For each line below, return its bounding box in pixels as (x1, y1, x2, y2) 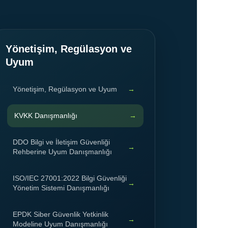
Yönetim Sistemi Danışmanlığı (13, 184, 109, 192)
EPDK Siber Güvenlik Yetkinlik (13, 210, 108, 219)
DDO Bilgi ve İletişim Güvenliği (13, 138, 110, 147)
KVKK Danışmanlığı (14, 111, 77, 120)
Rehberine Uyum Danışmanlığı (13, 148, 112, 156)
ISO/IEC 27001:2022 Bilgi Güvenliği (13, 174, 127, 183)
